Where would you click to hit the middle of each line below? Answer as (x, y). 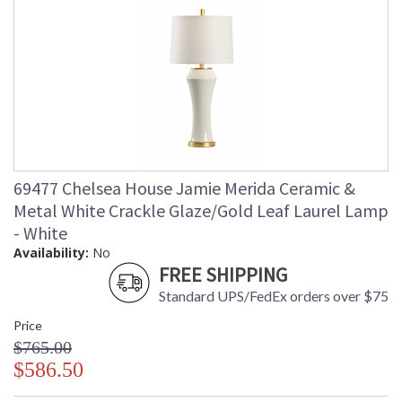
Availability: (51, 253)
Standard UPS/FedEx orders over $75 (274, 296)
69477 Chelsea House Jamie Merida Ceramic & (184, 188)
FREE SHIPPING (223, 275)
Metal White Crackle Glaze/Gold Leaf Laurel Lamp (201, 211)
